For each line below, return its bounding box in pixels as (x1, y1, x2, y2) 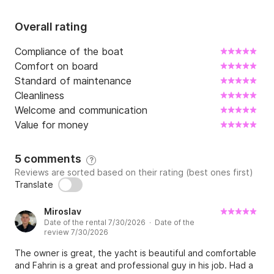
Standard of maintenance (15, 75, 131, 87)
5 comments (15, 152, 86, 166)
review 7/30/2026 (44, 228, 108, 237)
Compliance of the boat (15, 45, 124, 58)
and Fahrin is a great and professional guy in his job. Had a (15, 260, 253, 271)
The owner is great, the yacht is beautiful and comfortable (15, 248, 256, 259)
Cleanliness (15, 89, 64, 102)
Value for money (15, 119, 89, 131)
